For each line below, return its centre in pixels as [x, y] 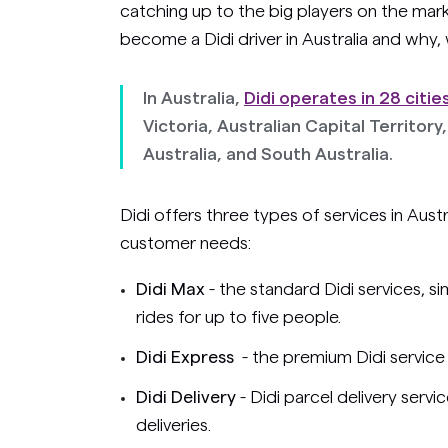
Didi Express [187, 356]
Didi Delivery [188, 396]
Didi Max [170, 288]
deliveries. [173, 424]
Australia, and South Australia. [268, 154]
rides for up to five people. [238, 316]
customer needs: [185, 242]
